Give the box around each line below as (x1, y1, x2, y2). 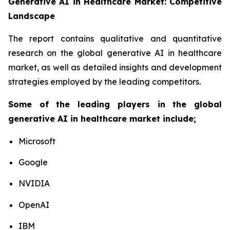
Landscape (8, 10, 55, 21)
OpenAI (18, 199, 49, 210)
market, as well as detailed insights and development (8, 62, 222, 72)
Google (18, 157, 48, 167)
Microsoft (18, 136, 55, 146)
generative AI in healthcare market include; (8, 113, 217, 124)
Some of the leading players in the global (8, 99, 222, 109)
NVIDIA (18, 178, 50, 189)
